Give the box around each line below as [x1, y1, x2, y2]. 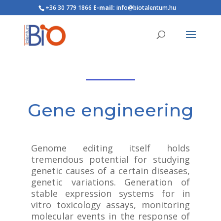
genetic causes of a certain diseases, [31, 165, 190, 177]
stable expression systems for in [31, 187, 190, 199]
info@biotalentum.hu [114, 3, 176, 12]
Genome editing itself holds [31, 142, 190, 154]
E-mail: [93, 3, 115, 12]
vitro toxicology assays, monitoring [31, 199, 190, 211]
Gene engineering [27, 99, 193, 121]
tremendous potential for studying [31, 153, 190, 165]
